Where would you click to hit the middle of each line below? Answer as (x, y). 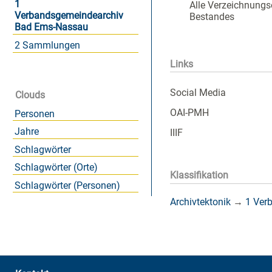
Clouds (30, 95)
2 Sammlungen (47, 45)
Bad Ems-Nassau (51, 27)
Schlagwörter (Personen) (67, 185)
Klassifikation (199, 175)
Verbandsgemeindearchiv (69, 16)
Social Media (198, 92)
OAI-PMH (189, 112)
